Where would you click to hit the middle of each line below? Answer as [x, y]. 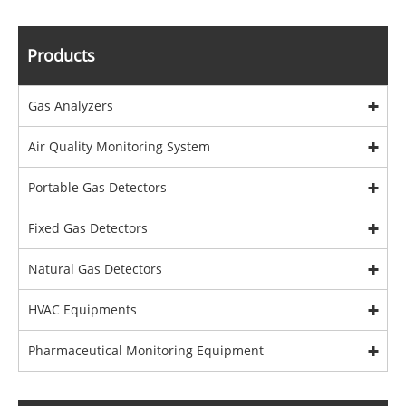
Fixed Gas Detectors [88, 227]
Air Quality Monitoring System [119, 146]
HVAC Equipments [82, 309]
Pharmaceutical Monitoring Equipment [146, 350]
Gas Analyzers [71, 105]
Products [61, 55]
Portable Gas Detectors [97, 187]
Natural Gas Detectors [95, 268]
